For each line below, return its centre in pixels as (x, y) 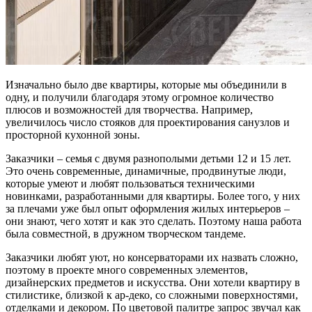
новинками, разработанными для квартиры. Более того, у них (153, 196)
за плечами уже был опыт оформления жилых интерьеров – (148, 208)
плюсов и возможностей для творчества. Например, (129, 109)
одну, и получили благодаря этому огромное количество (140, 97)
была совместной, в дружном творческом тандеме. (126, 233)
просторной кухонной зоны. (73, 134)
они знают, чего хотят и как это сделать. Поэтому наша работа (154, 221)
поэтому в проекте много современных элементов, (127, 270)
